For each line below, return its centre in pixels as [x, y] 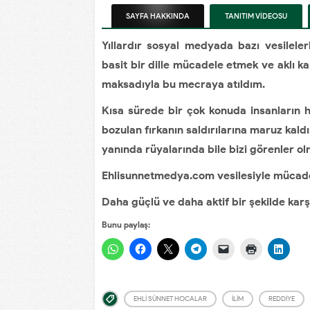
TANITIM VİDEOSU [256, 16]
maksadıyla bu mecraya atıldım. [183, 84]
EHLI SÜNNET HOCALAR [170, 299]
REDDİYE [282, 299]
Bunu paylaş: [126, 225]
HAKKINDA [170, 16]
